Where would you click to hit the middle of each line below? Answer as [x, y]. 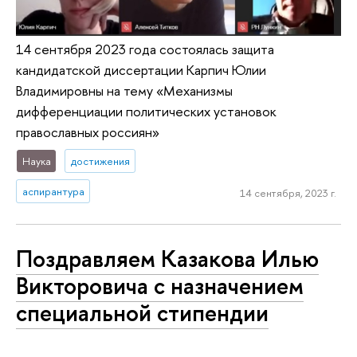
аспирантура [53, 191]
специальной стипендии [142, 312]
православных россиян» [88, 131]
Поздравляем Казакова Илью [167, 258]
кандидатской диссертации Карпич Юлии [141, 69]
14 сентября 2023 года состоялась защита [145, 49]
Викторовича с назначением [160, 285]
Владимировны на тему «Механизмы [124, 90]
